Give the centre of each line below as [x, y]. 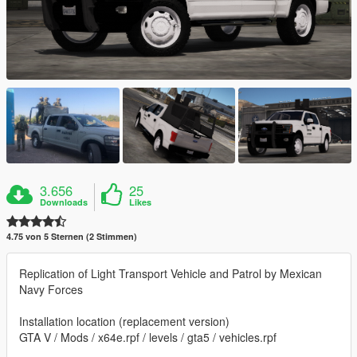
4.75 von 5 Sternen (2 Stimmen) [72, 236]
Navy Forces [51, 289]
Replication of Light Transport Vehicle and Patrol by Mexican [171, 273]
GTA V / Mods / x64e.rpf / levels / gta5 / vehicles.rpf [148, 337]
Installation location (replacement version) [124, 321]
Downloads [64, 202]
